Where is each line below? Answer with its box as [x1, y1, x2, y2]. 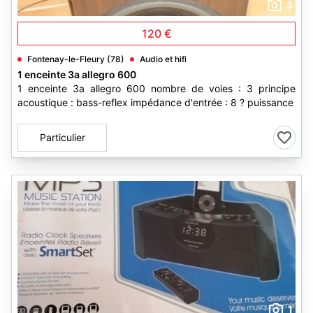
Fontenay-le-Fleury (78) [27, 54, 124, 64]
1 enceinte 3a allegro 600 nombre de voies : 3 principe [17, 82, 296, 94]
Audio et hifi [140, 54, 187, 64]
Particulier [39, 131, 85, 143]
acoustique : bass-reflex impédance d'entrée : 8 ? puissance [17, 96, 293, 108]
